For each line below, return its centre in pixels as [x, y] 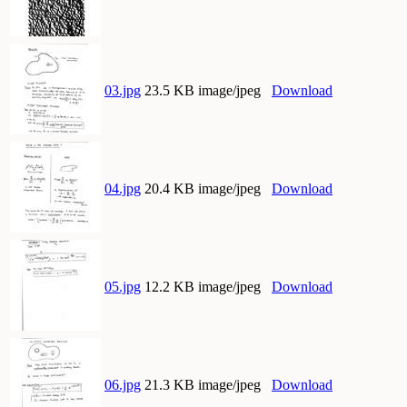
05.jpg [123, 287]
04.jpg [123, 189]
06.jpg [123, 385]
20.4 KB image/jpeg [203, 189]
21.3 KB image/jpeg [203, 385]
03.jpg [123, 91]
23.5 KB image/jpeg [203, 91]
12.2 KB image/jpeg [203, 287]
